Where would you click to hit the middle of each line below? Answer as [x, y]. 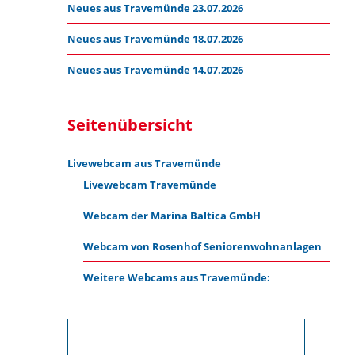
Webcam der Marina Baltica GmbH [172, 216]
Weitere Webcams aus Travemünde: [176, 277]
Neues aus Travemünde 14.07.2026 [156, 70]
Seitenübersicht [130, 125]
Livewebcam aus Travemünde [145, 163]
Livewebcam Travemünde [149, 185]
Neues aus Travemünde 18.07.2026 [156, 39]
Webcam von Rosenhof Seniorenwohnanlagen [202, 246]
